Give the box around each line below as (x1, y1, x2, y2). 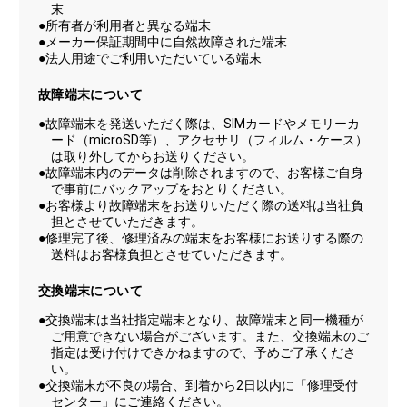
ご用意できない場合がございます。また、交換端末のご (50, 328, 369, 343)
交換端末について (37, 283, 144, 298)
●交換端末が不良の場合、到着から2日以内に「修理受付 (37, 377, 358, 392)
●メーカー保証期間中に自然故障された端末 (37, 35, 287, 50)
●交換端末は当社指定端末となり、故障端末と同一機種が (37, 312, 363, 327)
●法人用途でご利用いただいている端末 (37, 51, 262, 66)
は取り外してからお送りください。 (50, 149, 254, 164)
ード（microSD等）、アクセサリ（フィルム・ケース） (50, 133, 368, 148)
